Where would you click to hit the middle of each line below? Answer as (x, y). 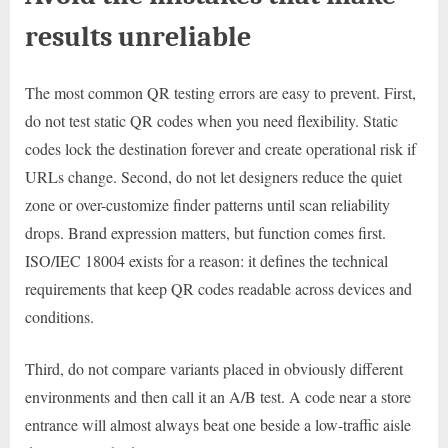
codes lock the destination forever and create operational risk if (220, 148)
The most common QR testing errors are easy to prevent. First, (220, 92)
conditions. (59, 316)
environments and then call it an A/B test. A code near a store (218, 396)
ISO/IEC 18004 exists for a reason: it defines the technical (206, 260)
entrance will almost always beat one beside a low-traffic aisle (218, 424)
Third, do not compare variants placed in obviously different (214, 368)
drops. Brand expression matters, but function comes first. (205, 232)
